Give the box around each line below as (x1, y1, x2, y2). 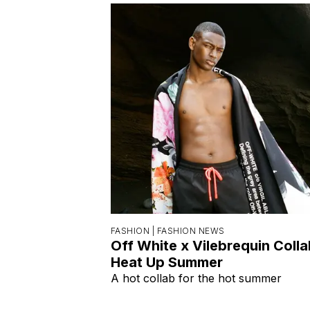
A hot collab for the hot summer (111, 271, 282, 285)
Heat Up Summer (111, 253, 223, 271)
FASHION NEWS (156, 225, 225, 236)
